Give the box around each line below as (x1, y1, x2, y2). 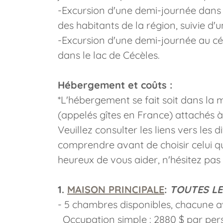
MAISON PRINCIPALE (67, 183, 164, 196)
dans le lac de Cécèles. (58, 49, 160, 61)
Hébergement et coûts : (58, 79, 172, 91)
